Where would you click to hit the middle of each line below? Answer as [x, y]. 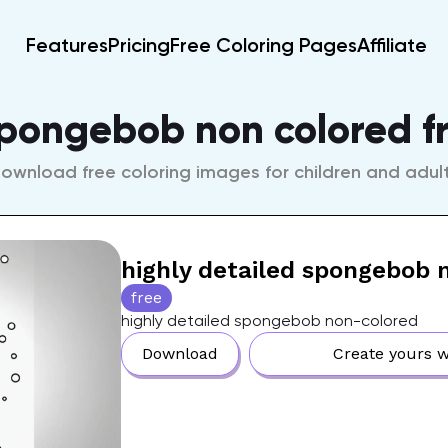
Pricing [139, 44]
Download [179, 353]
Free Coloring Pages [263, 44]
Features [67, 44]
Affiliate [392, 44]
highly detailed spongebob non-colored [269, 320]
